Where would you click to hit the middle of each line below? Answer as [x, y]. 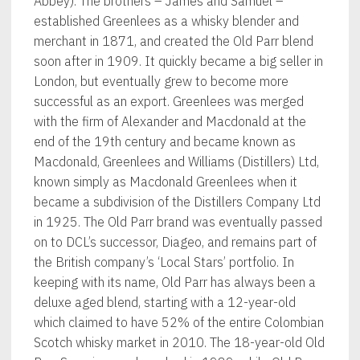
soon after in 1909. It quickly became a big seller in [179, 61]
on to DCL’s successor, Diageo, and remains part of [176, 242]
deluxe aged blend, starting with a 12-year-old [165, 302]
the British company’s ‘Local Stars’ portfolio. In [164, 262]
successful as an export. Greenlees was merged [169, 101]
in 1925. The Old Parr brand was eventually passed [178, 222]
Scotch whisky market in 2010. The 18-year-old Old [180, 342]
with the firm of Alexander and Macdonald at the [170, 121]
